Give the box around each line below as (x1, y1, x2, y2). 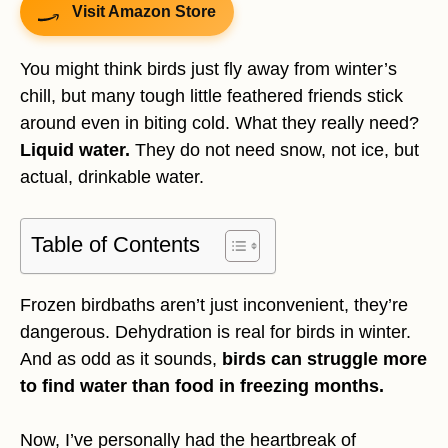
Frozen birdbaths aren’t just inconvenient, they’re (20, 295, 408, 316)
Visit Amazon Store (72, 3, 216, 21)
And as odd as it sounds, (20, 349, 222, 370)
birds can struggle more (222, 349, 427, 370)
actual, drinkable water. (20, 167, 204, 188)
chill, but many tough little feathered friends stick (20, 86, 403, 107)
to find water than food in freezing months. (20, 376, 384, 397)
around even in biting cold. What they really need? (20, 113, 419, 134)
